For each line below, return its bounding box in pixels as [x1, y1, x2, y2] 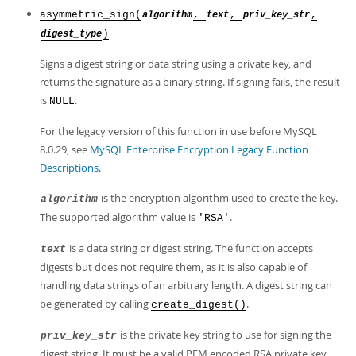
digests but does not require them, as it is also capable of [40, 260, 307, 274]
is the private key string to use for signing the [118, 327, 331, 342]
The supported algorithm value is [40, 210, 198, 224]
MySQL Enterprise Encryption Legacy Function [90, 142, 308, 157]
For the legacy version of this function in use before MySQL [40, 124, 317, 138]
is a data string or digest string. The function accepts [67, 241, 313, 255]
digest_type [41, 29, 102, 40]
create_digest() [151, 299, 246, 311]
